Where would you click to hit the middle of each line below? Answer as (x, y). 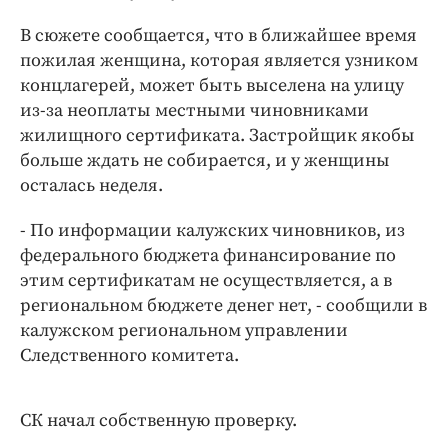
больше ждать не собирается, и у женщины (205, 160)
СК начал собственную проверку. (158, 420)
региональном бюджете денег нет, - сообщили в (223, 305)
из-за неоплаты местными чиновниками (194, 110)
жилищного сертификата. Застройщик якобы (217, 135)
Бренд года (112, 65)
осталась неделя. (93, 185)
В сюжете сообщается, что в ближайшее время (218, 35)
